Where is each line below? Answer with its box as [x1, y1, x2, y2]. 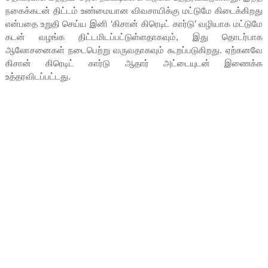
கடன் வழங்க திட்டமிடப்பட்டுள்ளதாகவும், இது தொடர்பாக [5, 31, 263, 42]
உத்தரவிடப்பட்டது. [5, 71, 71, 81]
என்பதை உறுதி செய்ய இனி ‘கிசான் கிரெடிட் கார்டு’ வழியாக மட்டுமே [5, 18, 263, 29]
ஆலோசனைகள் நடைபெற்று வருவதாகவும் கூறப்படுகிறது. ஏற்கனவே [5, 44, 263, 55]
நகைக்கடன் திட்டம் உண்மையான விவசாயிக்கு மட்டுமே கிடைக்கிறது [5, 5, 263, 16]
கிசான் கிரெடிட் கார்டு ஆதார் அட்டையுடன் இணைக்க [5, 57, 263, 68]
